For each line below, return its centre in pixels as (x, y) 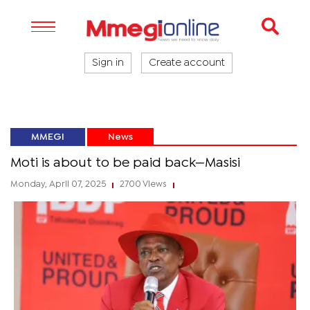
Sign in (108, 63)
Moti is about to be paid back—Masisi (125, 163)
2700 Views (143, 184)
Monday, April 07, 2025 (59, 184)
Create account (187, 63)
